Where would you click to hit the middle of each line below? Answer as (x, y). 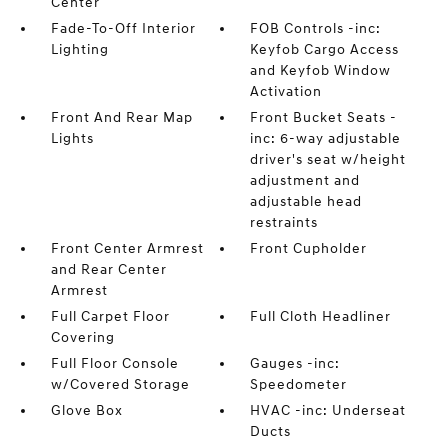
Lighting (79, 49)
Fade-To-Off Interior (123, 28)
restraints (284, 222)
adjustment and (305, 180)
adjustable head (306, 201)
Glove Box (86, 410)
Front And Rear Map (121, 117)
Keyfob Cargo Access (325, 49)
